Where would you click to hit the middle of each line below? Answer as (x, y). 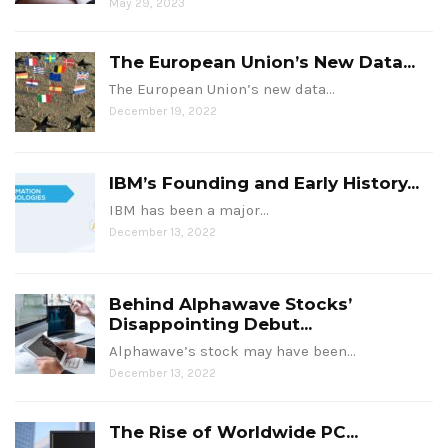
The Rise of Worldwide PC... (233, 432)
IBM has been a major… (189, 210)
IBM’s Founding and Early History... (264, 183)
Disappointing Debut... (210, 324)
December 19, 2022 (163, 111)
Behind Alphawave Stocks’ (230, 304)
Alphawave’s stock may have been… (232, 351)
